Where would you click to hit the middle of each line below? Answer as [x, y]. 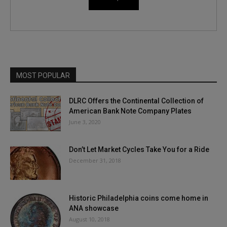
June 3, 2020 [85, 122]
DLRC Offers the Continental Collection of [136, 101]
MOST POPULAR [43, 75]
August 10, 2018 [89, 219]
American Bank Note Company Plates [130, 111]
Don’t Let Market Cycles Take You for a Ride [139, 149]
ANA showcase [94, 208]
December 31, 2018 [95, 160]
